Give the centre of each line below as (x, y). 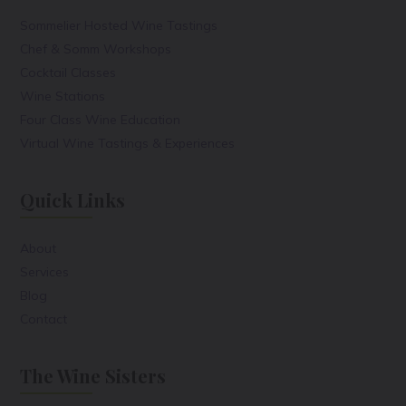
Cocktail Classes (68, 73)
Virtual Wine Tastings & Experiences (128, 144)
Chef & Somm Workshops (96, 49)
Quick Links (73, 200)
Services (45, 272)
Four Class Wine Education (101, 120)
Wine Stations (63, 97)
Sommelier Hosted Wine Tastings (119, 26)
